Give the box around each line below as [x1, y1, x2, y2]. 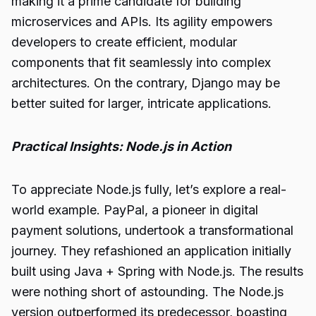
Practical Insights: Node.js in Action [11, 139, 231, 154]
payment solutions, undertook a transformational [11, 223, 293, 238]
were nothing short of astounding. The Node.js [11, 284, 284, 299]
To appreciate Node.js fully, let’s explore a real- [11, 182, 286, 197]
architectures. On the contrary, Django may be [11, 75, 280, 90]
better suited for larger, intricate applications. [11, 96, 272, 111]
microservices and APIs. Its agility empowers [11, 14, 272, 29]
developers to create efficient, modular [11, 35, 237, 49]
